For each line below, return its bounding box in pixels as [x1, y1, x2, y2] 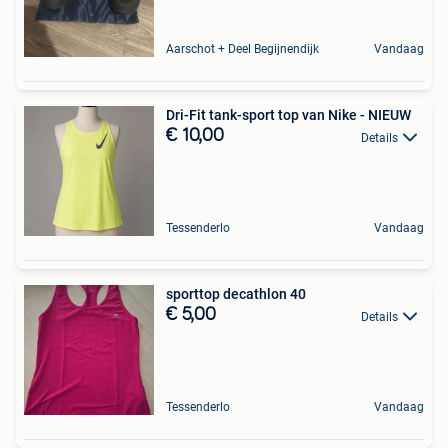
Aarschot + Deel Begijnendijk [166, 42, 319, 57]
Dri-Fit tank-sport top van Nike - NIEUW [166, 107, 411, 124]
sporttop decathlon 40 [166, 286, 306, 303]
